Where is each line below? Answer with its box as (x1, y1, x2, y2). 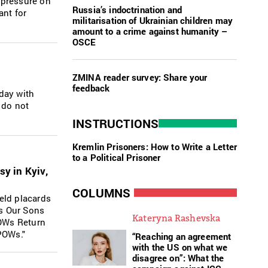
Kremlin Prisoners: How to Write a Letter (72, 140, 237, 153)
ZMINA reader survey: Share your (72, 71, 208, 83)
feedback (72, 81, 110, 94)
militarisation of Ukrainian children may (72, 14, 233, 26)
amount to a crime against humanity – (72, 25, 228, 37)
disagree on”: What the (132, 251, 224, 264)
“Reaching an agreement (132, 230, 232, 242)
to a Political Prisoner (72, 151, 161, 163)
